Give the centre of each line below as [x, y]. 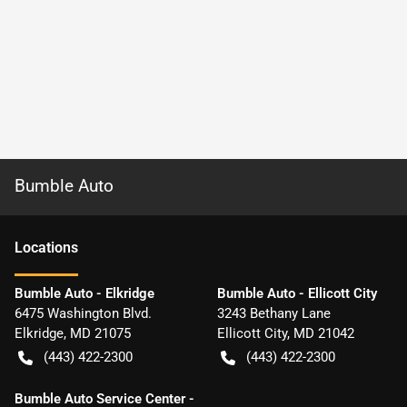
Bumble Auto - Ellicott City [297, 293]
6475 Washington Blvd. [83, 313]
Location [43, 248]
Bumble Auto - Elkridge [84, 293]
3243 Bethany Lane [273, 313]
